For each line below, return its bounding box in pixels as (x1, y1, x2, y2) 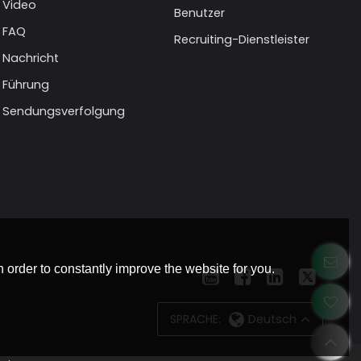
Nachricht (2, 50, 60, 67)
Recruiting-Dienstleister (174, 31, 310, 48)
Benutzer (174, 5, 226, 22)
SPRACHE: (170, 310, 222, 327)
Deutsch (248, 310, 297, 327)
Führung (2, 77, 50, 93)
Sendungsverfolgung (2, 103, 126, 120)
